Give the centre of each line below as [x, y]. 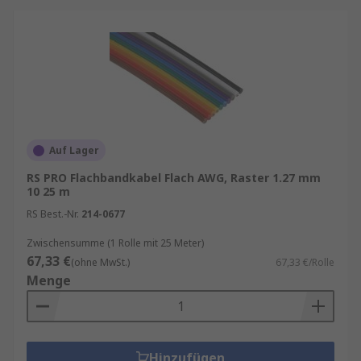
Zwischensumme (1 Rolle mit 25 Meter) [115, 243]
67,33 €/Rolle [305, 262]
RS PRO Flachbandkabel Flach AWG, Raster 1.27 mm [174, 178]
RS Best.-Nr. [53, 214]
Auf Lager [74, 150]
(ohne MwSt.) [100, 262]
